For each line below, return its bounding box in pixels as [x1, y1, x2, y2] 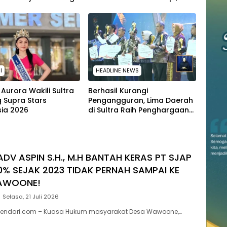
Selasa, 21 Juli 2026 [3, 193, 59, 201]
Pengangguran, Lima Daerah [88, 95, 193, 106]
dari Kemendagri [88, 115, 150, 125]
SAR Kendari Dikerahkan [88, 2, 176, 13]
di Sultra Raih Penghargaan [88, 105, 189, 116]
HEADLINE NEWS [95, 66, 139, 75]
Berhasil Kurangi [88, 86, 148, 96]
